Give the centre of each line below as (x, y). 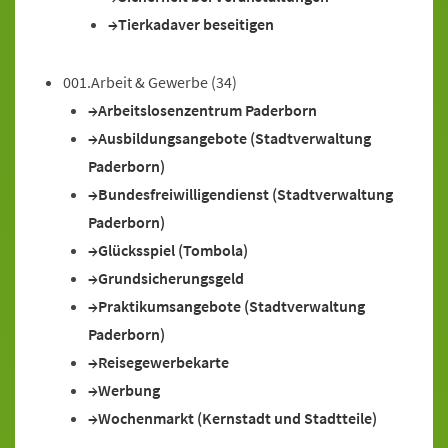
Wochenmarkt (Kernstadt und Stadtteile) (237, 418)
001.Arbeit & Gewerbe (135, 82)
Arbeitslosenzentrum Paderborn (207, 110)
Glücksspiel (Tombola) (173, 250)
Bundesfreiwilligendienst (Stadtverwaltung (245, 194)
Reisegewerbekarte (163, 362)
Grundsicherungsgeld (171, 278)
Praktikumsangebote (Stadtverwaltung (231, 306)
